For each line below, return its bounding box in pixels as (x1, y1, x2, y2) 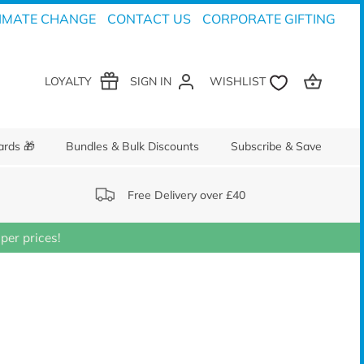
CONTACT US (107, 11, 191, 27)
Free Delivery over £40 (127, 188, 245, 203)
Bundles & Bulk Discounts (66, 138, 200, 154)
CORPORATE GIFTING (202, 11, 336, 27)
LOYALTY (44, 73, 92, 89)
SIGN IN (130, 73, 172, 89)
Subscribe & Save (230, 138, 322, 154)
